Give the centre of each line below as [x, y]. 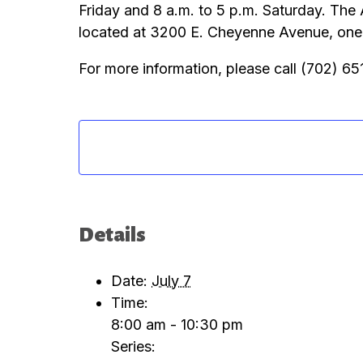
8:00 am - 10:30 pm [177, 324]
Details [112, 235]
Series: [133, 346]
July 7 [171, 280]
